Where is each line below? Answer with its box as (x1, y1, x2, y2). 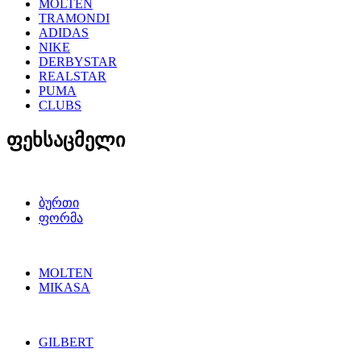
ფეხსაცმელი (6, 129, 125, 151)
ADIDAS (39, 26, 89, 39)
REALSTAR (39, 69, 106, 83)
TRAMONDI (39, 11, 110, 25)
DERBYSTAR (39, 55, 117, 68)
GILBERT (39, 334, 93, 349)
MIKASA (39, 280, 90, 294)
